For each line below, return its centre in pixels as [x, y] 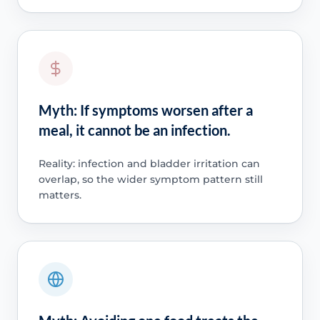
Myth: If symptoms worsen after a [145, 110]
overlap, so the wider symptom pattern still [150, 179]
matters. [60, 195]
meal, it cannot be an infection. [134, 130]
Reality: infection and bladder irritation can [149, 163]
